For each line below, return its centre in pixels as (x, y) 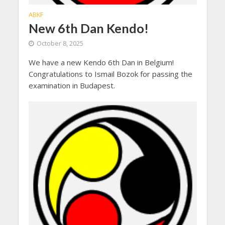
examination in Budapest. (72, 85)
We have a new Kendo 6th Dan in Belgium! (101, 62)
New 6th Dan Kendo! (88, 28)
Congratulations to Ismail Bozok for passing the (110, 74)
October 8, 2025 (60, 43)
